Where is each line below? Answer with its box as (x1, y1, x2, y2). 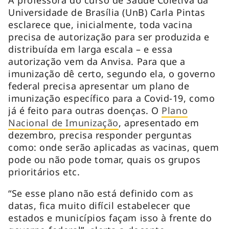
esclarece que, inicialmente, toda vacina (8, 18, 193, 31)
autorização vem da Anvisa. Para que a (8, 55, 186, 67)
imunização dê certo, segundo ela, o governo (8, 67, 216, 80)
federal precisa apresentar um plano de (8, 79, 190, 92)
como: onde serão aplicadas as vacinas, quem (8, 141, 219, 153)
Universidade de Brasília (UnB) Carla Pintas (8, 6, 205, 18)
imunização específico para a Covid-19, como (8, 91, 215, 104)
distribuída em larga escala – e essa (8, 42, 173, 55)
